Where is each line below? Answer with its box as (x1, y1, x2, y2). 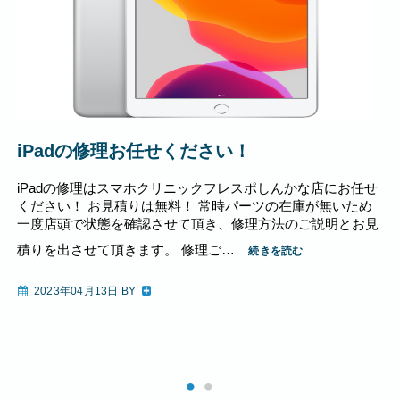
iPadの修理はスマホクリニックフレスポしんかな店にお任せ (17, 179, 379, 196)
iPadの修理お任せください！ (17, 140, 252, 161)
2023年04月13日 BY (30, 284, 139, 297)
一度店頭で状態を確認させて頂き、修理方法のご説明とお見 (17, 215, 379, 231)
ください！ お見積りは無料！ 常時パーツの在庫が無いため (17, 197, 373, 213)
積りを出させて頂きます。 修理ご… (17, 241, 236, 257)
